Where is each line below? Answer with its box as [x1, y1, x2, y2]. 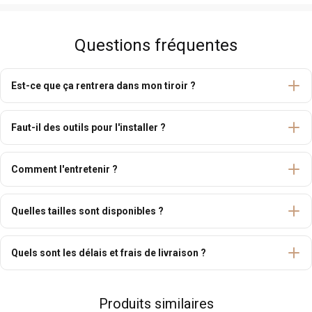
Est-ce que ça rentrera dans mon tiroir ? [11, 80, 196, 92]
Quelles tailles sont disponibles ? [11, 205, 164, 217]
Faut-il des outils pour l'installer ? [11, 122, 166, 134]
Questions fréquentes [75, 36, 237, 56]
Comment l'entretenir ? [11, 164, 118, 175]
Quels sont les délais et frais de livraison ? [11, 247, 206, 259]
